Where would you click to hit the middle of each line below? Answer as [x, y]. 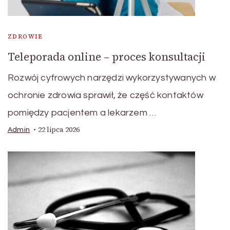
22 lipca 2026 [59, 130]
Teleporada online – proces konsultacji [107, 57]
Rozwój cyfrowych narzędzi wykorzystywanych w [112, 78]
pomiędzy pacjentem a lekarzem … [82, 113]
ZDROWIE [25, 37]
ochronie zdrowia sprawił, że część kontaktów [106, 95]
